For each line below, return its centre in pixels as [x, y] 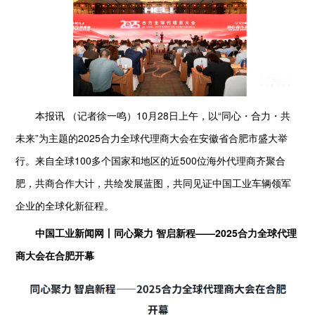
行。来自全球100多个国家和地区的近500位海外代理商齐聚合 [151, 161]
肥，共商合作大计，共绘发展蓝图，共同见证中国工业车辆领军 [154, 183]
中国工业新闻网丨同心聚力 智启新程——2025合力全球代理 [161, 232]
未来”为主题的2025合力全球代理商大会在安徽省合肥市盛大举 [152, 138]
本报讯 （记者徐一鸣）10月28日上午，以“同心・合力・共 [153, 116]
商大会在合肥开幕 [55, 255]
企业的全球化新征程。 [65, 206]
